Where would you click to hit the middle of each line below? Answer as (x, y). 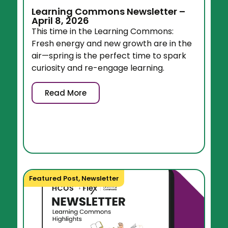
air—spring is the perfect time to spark (109, 56)
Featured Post (54, 179)
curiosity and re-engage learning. (98, 68)
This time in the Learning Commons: (103, 32)
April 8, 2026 (61, 21)
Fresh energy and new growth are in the (112, 44)
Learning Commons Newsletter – (109, 12)
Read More (66, 93)
